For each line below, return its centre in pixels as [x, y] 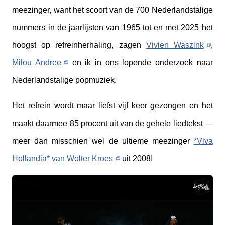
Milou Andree [37, 63]
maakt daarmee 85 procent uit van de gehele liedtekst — [113, 124]
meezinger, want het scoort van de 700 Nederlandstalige [113, 10]
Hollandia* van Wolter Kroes [63, 159]
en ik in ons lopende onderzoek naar [140, 63]
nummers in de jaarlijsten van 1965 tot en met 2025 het [113, 28]
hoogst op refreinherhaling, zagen [79, 45]
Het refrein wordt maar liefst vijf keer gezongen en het [113, 106]
